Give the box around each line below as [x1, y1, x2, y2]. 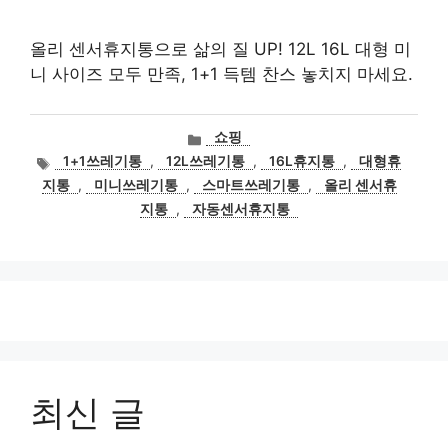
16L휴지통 [269, 153, 336, 170]
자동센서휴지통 [192, 201, 290, 218]
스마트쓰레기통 [201, 177, 300, 194]
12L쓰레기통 [166, 153, 246, 170]
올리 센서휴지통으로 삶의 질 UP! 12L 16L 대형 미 [30, 39, 411, 59]
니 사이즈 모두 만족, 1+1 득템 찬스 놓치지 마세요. [30, 64, 413, 84]
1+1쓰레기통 [63, 153, 143, 170]
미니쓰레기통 [93, 177, 178, 194]
